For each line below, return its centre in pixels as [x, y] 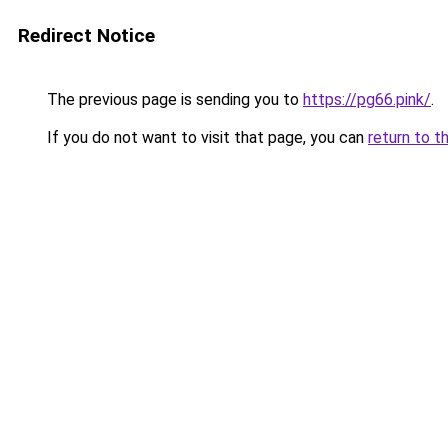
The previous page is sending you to [173, 99]
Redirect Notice [86, 35]
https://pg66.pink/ [367, 99]
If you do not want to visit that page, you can [205, 137]
